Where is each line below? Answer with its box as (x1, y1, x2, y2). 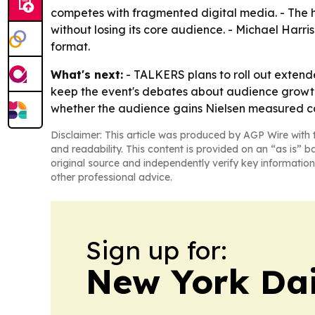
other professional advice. (51, 171, 172, 184)
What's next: (51, 67, 123, 82)
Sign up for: (86, 234, 227, 266)
